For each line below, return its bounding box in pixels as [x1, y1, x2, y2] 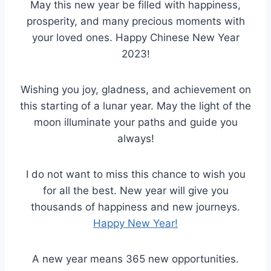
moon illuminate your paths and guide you [33, 116, 238, 129]
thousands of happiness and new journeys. [31, 201, 240, 214]
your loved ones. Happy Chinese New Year [31, 31, 240, 44]
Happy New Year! [93, 217, 178, 230]
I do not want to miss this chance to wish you [25, 168, 246, 181]
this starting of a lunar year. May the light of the [20, 100, 251, 113]
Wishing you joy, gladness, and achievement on [20, 83, 251, 96]
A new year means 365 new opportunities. [32, 253, 239, 266]
